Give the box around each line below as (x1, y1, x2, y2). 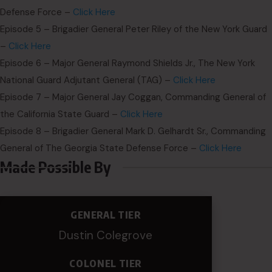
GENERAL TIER (70, 209, 141, 221)
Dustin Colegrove (59, 228, 153, 243)
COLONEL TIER (69, 257, 143, 270)
